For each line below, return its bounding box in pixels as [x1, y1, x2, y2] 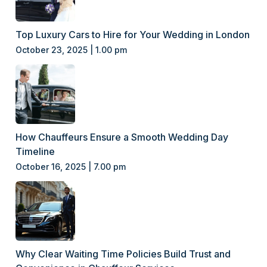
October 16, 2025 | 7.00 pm [15, 161, 126, 172]
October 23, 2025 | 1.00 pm [15, 44, 128, 55]
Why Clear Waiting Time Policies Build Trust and [15, 247, 231, 260]
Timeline [15, 145, 55, 157]
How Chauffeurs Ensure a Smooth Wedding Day [15, 131, 229, 143]
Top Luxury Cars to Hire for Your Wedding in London [15, 28, 250, 41]
